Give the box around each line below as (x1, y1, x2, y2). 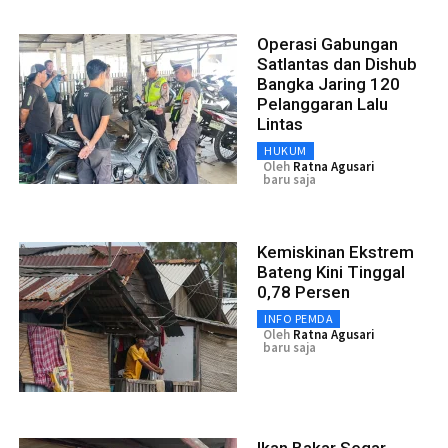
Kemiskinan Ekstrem (257, 241, 414, 262)
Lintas (257, 113, 303, 134)
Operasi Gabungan (257, 33, 398, 54)
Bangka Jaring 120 (257, 73, 400, 94)
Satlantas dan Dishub (257, 53, 417, 74)
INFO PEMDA (264, 310, 333, 326)
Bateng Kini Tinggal (257, 261, 405, 282)
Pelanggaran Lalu (257, 93, 388, 114)
